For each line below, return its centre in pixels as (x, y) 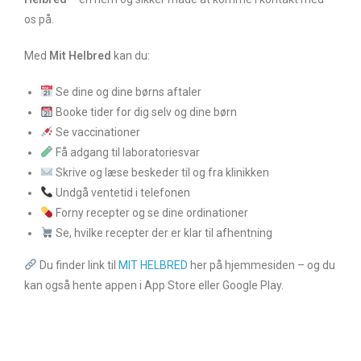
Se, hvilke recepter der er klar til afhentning (162, 232)
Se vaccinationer (96, 132)
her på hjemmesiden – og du (262, 265)
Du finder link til (77, 265)
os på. (39, 19)
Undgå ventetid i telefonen (121, 192)
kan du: (131, 55)
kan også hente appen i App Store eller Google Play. (154, 285)
